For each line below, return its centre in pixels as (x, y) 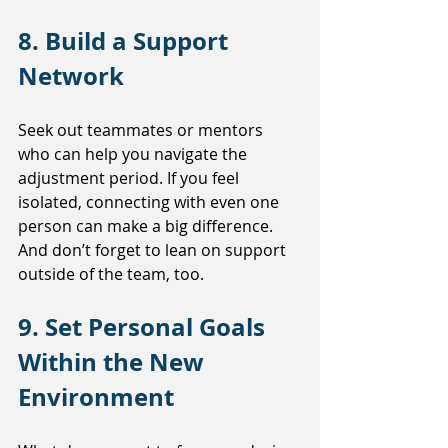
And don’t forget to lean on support (154, 250)
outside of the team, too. (111, 274)
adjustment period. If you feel (130, 178)
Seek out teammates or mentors (142, 130)
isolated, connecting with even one (150, 202)
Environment (96, 397)
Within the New (114, 362)
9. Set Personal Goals (144, 327)
